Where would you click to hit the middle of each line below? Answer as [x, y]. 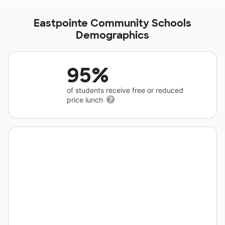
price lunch [86, 100]
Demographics [113, 35]
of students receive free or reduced [125, 90]
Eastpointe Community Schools [113, 23]
